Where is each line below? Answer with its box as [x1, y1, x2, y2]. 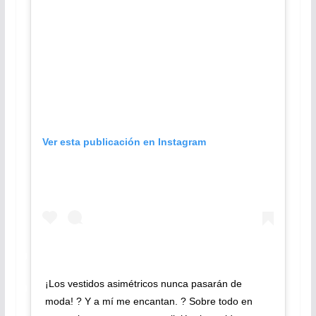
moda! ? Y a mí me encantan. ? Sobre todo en [44, 296, 253, 308]
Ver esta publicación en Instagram [42, 135, 206, 147]
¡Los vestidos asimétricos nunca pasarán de [44, 278, 242, 290]
